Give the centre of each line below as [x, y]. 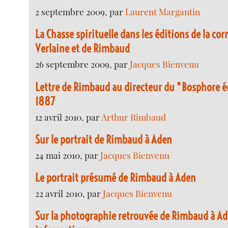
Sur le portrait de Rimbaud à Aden [104, 139]
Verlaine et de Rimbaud [83, 49]
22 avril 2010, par [69, 193]
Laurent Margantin [163, 12]
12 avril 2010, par [68, 117]
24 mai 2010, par [68, 155]
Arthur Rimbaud [134, 117]
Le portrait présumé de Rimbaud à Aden [116, 177]
